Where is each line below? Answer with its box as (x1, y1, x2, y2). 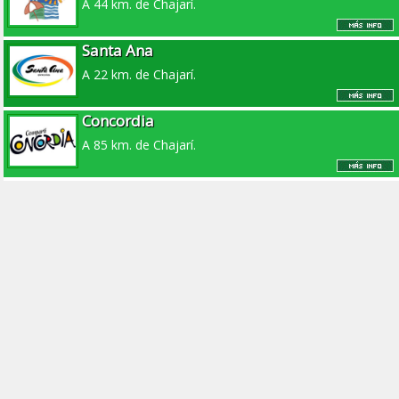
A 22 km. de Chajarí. (82, 66, 197, 84)
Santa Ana (82, 40, 154, 61)
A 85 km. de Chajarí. (82, 136, 197, 154)
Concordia (82, 110, 155, 132)
